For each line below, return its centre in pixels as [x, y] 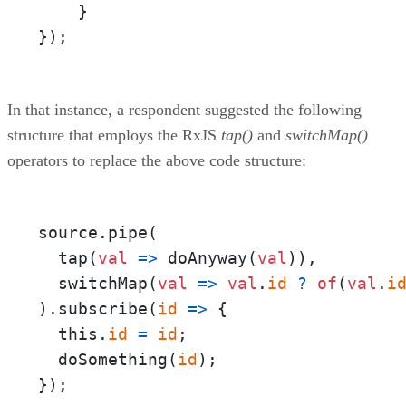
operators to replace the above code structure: [157, 160]
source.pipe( [98, 232]
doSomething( [108, 359]
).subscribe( [98, 308]
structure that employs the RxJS [114, 135]
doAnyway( [208, 257]
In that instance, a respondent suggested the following [184, 109]
